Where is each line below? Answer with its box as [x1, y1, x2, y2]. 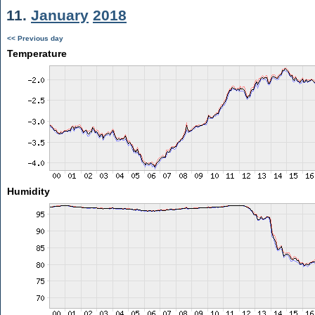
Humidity [6, 186, 50, 197]
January [31, 7, 89, 23]
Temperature [6, 48, 67, 59]
